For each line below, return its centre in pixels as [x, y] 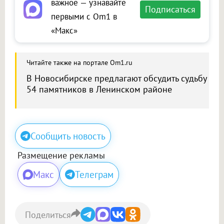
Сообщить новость [68, 136]
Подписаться [170, 9]
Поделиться [48, 214]
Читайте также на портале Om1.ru [79, 63]
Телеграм [94, 175]
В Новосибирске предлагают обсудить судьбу [116, 78]
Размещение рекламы [61, 155]
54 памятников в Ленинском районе [99, 89]
